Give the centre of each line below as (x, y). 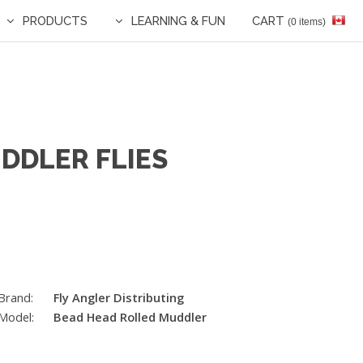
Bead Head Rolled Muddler (130, 316)
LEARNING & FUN (178, 21)
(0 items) (307, 21)
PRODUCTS (56, 21)
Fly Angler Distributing (118, 297)
